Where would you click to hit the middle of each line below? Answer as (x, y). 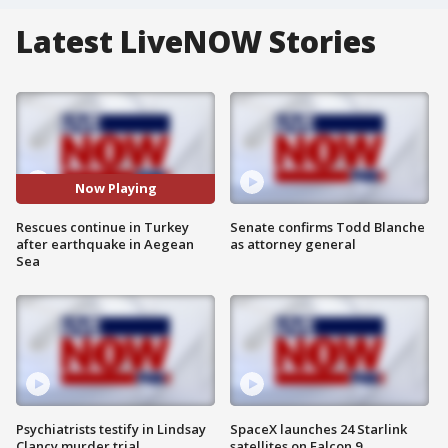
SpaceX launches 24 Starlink (318, 429)
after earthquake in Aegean (105, 243)
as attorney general (293, 243)
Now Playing (115, 188)
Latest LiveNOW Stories (196, 41)
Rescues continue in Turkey (102, 226)
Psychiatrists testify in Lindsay (111, 429)
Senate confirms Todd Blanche (327, 226)
